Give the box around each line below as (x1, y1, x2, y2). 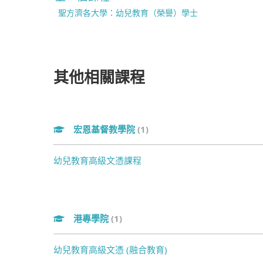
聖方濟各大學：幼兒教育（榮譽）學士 (58, 7, 198, 18)
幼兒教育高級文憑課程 (53, 154, 141, 166)
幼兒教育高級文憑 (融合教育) (53, 244, 167, 255)
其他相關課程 (53, 66, 145, 87)
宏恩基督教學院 (73, 123, 137, 135)
